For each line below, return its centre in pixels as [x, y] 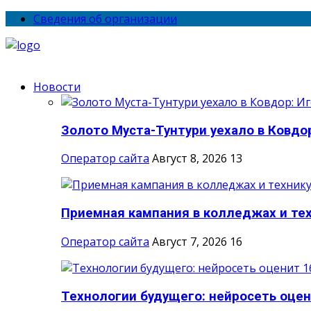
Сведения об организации [105, 19]
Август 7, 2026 [190, 241]
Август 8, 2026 [190, 159]
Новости [57, 87]
